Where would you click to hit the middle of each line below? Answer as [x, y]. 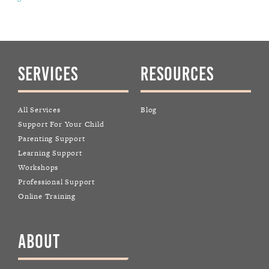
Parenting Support [52, 139]
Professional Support [56, 182]
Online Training [47, 197]
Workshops [38, 168]
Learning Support [50, 153]
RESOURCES [177, 74]
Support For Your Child [61, 125]
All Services [39, 110]
